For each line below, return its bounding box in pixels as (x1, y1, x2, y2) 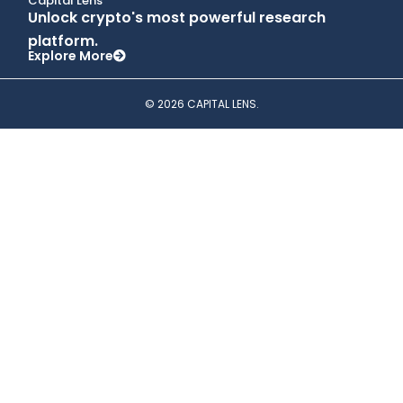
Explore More (28, 47, 114, 66)
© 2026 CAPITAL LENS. (144, 96, 259, 112)
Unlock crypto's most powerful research (28, 7, 327, 29)
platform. (28, 31, 99, 52)
